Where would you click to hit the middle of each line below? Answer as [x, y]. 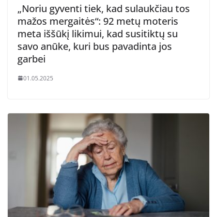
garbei [31, 59]
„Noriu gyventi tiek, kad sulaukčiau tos [104, 8]
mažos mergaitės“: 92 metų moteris [98, 21]
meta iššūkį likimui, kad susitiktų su [98, 33]
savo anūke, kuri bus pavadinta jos [95, 46]
